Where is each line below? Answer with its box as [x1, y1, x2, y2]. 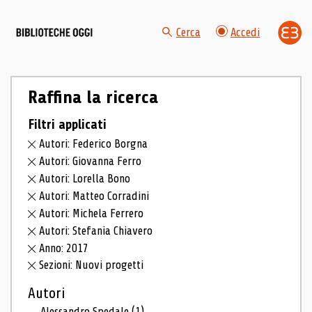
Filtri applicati [27, 116, 107, 132]
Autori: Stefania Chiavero [39, 224, 153, 237]
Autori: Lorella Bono [39, 172, 131, 185]
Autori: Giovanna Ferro [39, 155, 142, 169]
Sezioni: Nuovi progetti [39, 258, 144, 272]
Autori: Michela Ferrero [39, 206, 144, 220]
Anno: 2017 [39, 241, 89, 255]
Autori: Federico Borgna [39, 137, 148, 151]
